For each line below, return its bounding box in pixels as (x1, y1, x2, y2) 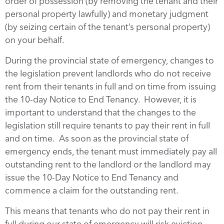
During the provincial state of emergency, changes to (5, 54, 214, 65)
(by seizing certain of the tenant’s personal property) (5, 21, 210, 32)
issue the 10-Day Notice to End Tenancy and (5, 171, 178, 182)
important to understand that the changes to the (5, 106, 196, 117)
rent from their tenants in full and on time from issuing (5, 80, 216, 91)
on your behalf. (5, 34, 64, 45)
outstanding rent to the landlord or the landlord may (5, 158, 211, 169)
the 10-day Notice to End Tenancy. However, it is (5, 93, 196, 104)
